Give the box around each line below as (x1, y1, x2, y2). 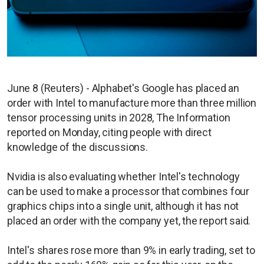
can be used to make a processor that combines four (7, 184, 250, 197)
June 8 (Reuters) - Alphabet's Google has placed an (7, 81, 240, 94)
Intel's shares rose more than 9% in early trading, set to (7, 243, 255, 256)
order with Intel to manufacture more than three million (7, 96, 257, 109)
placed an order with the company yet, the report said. (7, 214, 251, 227)
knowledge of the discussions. (7, 140, 148, 153)
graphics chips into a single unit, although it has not (7, 199, 239, 212)
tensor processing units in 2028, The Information (7, 111, 230, 124)
